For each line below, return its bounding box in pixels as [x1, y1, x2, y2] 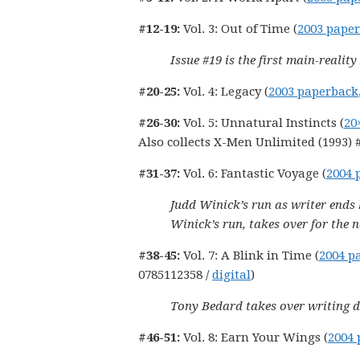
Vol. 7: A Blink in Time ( [180, 248, 319, 263]
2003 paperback [268, 84, 358, 99]
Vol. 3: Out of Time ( [180, 22, 297, 36]
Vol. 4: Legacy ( [183, 84, 268, 99]
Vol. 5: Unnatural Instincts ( [183, 116, 344, 130]
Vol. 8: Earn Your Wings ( [183, 330, 328, 345]
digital [212, 268, 251, 282]
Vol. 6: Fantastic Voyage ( [183, 166, 326, 181]
